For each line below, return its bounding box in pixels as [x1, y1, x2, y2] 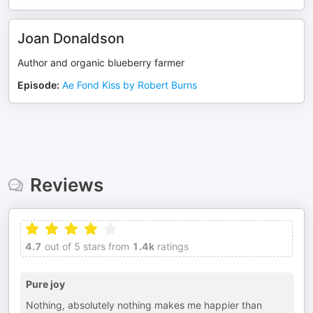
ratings [154, 240, 189, 252]
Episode [17, 79, 57, 91]
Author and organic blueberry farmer [17, 57, 184, 68]
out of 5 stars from [42, 240, 129, 252]
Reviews [29, 174, 103, 196]
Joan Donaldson [17, 30, 124, 47]
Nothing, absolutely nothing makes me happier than [26, 299, 262, 311]
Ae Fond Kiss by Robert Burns [62, 79, 197, 91]
